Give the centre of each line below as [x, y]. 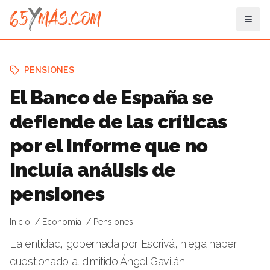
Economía [62, 222]
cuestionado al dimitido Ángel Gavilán [97, 261]
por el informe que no [109, 146]
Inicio [20, 222]
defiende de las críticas [118, 121]
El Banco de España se [111, 97]
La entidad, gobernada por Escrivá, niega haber [124, 244]
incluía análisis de [93, 170]
